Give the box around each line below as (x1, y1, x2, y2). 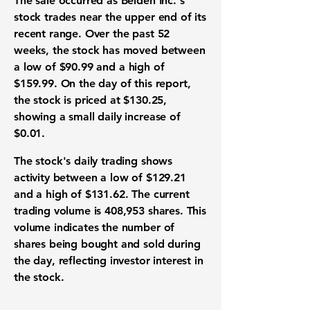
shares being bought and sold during (14, 237, 201, 250)
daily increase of (98, 110, 181, 123)
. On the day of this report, (53, 77, 191, 90)
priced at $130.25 (74, 93, 164, 107)
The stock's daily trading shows (14, 154, 173, 167)
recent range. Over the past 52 (14, 27, 170, 40)
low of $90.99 (23, 60, 93, 73)
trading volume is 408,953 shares (14, 204, 180, 217)
